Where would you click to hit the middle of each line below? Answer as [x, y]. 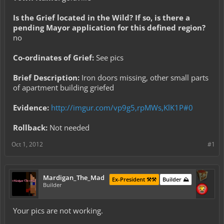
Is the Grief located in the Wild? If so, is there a [101, 17]
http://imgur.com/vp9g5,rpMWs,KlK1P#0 [122, 107]
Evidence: [31, 107]
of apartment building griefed [63, 87]
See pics [110, 57]
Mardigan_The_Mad [74, 177]
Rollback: [30, 127]
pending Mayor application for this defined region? [109, 27]
